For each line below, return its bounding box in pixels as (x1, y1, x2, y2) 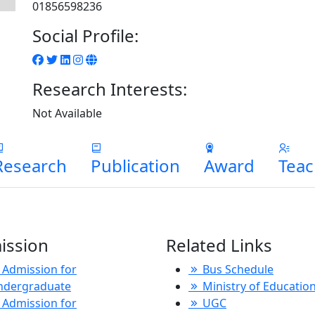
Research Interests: (32, 77, 187, 101)
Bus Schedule (199, 262, 274, 277)
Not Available (32, 105, 102, 121)
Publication (91, 154, 180, 177)
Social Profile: (32, 24, 139, 47)
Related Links (165, 233, 272, 257)
